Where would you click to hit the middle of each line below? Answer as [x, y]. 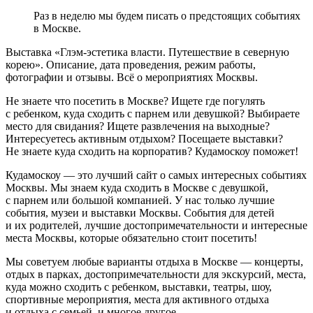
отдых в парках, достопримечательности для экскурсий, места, [156, 274]
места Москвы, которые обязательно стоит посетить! [131, 238]
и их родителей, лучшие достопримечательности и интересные [156, 225]
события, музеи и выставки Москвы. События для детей [140, 212]
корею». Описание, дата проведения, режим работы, [131, 64]
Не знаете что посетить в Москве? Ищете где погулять [135, 101]
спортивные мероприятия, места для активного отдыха [137, 299]
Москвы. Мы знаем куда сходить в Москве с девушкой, [137, 187]
